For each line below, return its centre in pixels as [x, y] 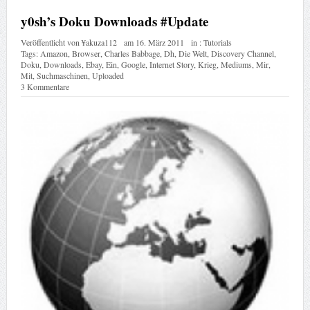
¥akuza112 [99, 42]
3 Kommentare [45, 86]
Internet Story [171, 64]
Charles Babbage [132, 53]
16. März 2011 [159, 42]
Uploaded [108, 75]
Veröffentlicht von [51, 42]
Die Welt [192, 53]
